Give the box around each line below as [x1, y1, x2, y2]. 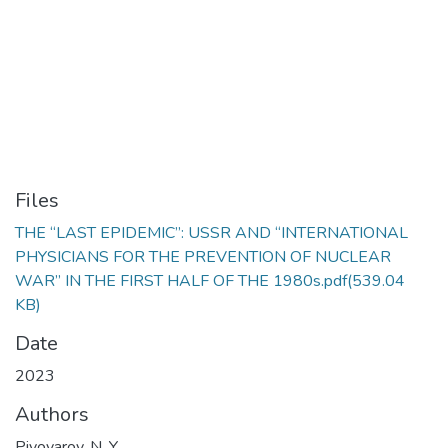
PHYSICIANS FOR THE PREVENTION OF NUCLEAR [15, 246, 391, 268]
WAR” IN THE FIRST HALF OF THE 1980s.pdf [15, 270, 347, 292]
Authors [15, 401, 89, 428]
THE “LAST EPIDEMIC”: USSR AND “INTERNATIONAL [15, 222, 408, 244]
